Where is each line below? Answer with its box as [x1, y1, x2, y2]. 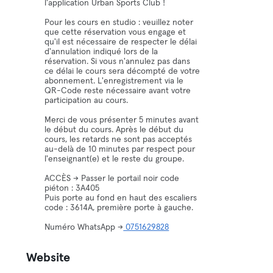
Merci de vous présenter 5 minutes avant [44, 116, 199, 124]
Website [26, 252, 71, 264]
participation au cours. [44, 96, 129, 105]
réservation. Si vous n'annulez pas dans [44, 57, 191, 66]
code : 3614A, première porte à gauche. [44, 204, 194, 212]
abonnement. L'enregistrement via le [44, 77, 184, 85]
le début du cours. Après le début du [44, 126, 184, 134]
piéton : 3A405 [44, 184, 100, 193]
